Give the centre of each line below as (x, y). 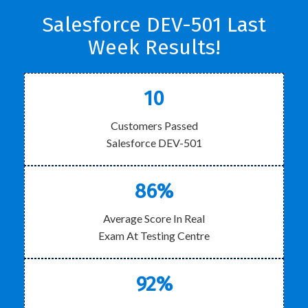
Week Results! (154, 47)
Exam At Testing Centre (154, 235)
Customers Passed (154, 125)
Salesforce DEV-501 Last (154, 25)
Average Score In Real (154, 218)
